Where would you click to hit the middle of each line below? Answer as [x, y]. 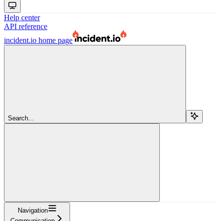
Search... [21, 118]
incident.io [20, 40]
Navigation [33, 210]
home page [55, 40]
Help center [22, 17]
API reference [26, 26]
